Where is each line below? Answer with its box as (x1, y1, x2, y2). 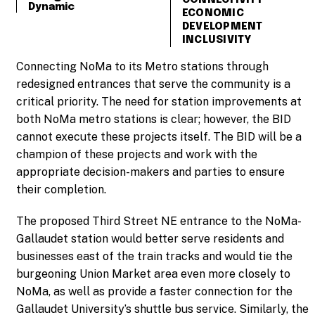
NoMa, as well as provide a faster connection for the (16, 284, 292, 298)
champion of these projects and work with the (16, 147, 257, 161)
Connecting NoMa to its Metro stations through (16, 59, 269, 73)
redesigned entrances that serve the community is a (16, 77, 290, 91)
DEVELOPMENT (181, 20, 263, 32)
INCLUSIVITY (181, 34, 252, 46)
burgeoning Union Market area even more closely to (16, 266, 290, 281)
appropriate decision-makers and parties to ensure (16, 165, 285, 179)
